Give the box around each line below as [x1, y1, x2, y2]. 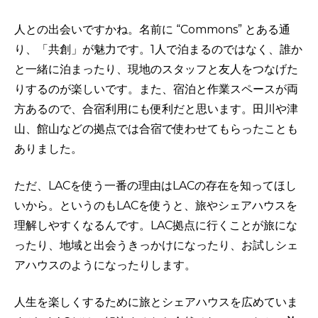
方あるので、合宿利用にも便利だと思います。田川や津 [14, 102, 298, 116]
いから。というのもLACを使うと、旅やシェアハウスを [14, 198, 297, 212]
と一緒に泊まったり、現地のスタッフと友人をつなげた [14, 62, 298, 76]
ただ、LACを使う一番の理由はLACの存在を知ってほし [14, 178, 297, 192]
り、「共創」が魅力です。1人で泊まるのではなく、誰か [14, 42, 302, 56]
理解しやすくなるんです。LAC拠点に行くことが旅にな [14, 218, 297, 232]
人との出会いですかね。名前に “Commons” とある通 [14, 22, 290, 36]
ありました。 [14, 141, 82, 155]
